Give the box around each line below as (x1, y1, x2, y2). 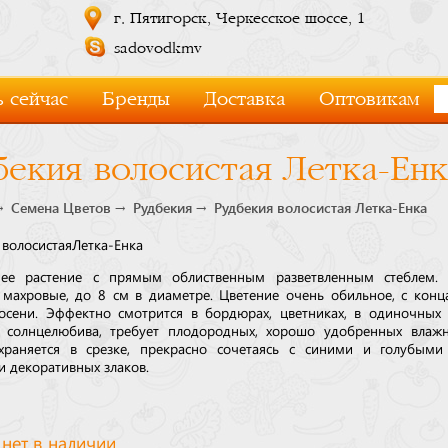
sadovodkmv (113, 40, 202, 57)
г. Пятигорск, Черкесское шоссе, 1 (113, 10, 365, 27)
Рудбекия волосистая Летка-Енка (214, 198, 427, 218)
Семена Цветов (11, 198, 111, 218)
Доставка (204, 89, 285, 110)
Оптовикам (319, 89, 419, 110)
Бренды (102, 89, 170, 110)
